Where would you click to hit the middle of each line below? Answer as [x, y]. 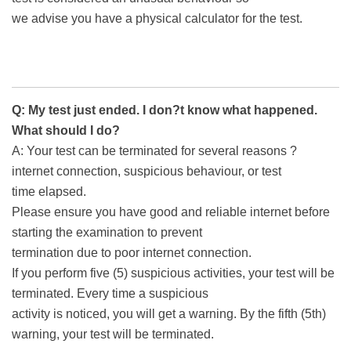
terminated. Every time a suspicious [110, 294]
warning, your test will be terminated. [113, 335]
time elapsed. [49, 192]
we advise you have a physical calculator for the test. [157, 19]
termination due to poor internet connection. [132, 253]
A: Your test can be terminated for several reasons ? [154, 151]
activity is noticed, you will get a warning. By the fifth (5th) [169, 314]
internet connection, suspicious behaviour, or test [147, 172]
